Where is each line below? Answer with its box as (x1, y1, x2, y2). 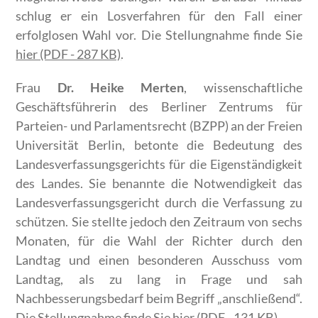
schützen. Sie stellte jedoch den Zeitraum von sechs (16, 214, 302, 230)
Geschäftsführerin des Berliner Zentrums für (16, 99, 302, 115)
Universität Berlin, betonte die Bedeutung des (16, 137, 302, 153)
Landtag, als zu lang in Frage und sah (16, 271, 302, 287)
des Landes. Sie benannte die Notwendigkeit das (16, 175, 302, 192)
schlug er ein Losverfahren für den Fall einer (16, 8, 302, 24)
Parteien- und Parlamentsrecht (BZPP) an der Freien (16, 118, 302, 134)
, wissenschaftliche (184, 79, 302, 96)
